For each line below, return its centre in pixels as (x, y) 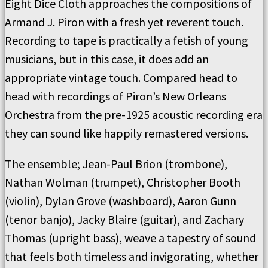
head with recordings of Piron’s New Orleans (115, 96)
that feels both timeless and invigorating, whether (132, 256)
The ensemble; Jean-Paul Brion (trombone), (116, 164)
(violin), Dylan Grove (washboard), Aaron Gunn (121, 201)
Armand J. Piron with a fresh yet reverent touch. (124, 22)
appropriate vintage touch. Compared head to (121, 77)
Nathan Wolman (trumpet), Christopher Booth (123, 182)
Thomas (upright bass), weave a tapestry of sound (130, 238)
